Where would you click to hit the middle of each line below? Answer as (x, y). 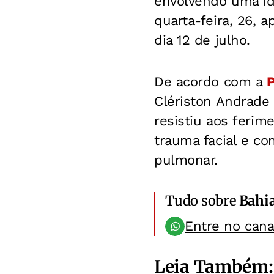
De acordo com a (210, 81)
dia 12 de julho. (202, 40)
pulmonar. (186, 160)
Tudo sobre (202, 200)
